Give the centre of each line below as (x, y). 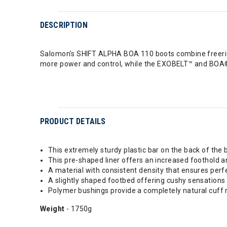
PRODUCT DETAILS (73, 121)
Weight (52, 209)
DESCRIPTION (64, 25)
